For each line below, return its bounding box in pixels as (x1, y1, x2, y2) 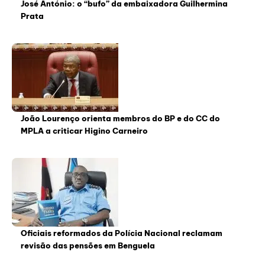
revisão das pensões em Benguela (21, 241, 155, 251)
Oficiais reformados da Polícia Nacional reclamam (21, 228, 222, 238)
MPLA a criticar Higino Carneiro (21, 126, 148, 136)
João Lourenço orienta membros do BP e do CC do (21, 114, 220, 124)
